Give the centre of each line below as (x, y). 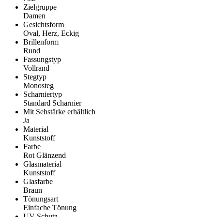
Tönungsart (41, 199)
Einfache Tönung (50, 208)
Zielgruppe (40, 7)
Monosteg (39, 86)
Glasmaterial (42, 164)
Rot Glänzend (45, 155)
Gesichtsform (44, 25)
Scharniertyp (43, 94)
